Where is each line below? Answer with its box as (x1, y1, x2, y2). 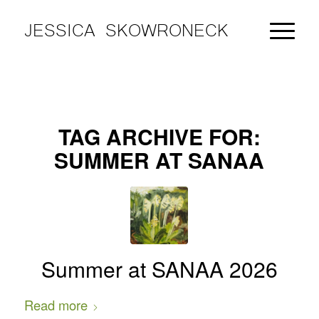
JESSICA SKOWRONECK (23, 17, 229, 39)
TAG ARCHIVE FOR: (58, 121, 261, 152)
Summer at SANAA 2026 (41, 253, 278, 284)
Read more (23, 296, 88, 314)
